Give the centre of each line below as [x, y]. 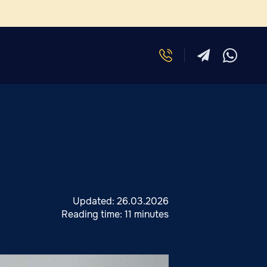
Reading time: [93, 214]
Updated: [95, 201]
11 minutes [147, 214]
